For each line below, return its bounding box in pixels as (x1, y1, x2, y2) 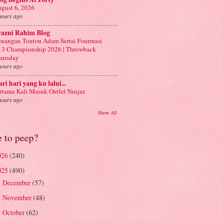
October (2, 208, 26, 218)
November (2, 193, 33, 203)
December (2, 178, 32, 188)
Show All (98, 109, 117, 116)
